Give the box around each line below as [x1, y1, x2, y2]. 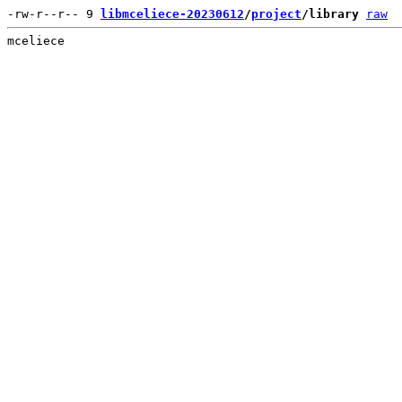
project [251, 7, 301, 21]
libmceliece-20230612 [100, 7, 244, 21]
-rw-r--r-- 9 [7, 7, 100, 21]
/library [301, 7, 359, 21]
